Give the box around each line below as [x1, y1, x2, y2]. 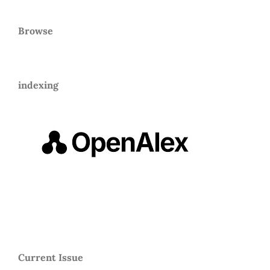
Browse [18, 24, 53, 37]
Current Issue [18, 251, 83, 263]
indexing [18, 78, 58, 91]
